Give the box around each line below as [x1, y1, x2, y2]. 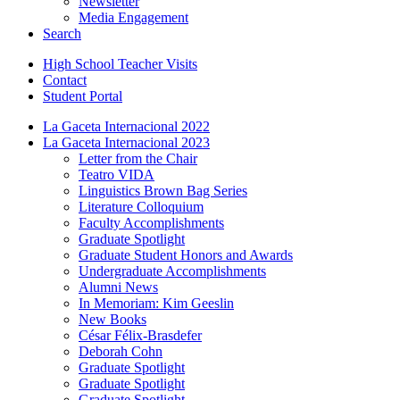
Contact [43, 71, 87, 87]
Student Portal [43, 87, 122, 104]
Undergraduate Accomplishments [79, 262, 266, 279]
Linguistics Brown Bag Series [79, 182, 247, 198]
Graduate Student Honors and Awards [79, 246, 293, 262]
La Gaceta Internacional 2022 [43, 118, 210, 134]
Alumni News [79, 279, 158, 295]
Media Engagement [79, 9, 188, 25]
